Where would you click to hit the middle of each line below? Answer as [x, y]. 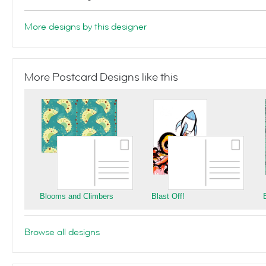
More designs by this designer [85, 27]
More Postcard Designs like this [101, 77]
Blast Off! [168, 196]
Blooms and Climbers [77, 196]
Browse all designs [62, 232]
